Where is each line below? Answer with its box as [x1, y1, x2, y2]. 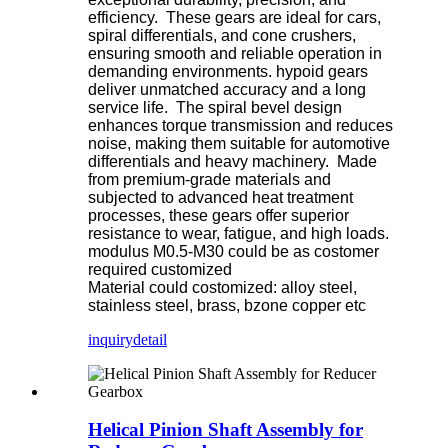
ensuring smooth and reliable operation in [88, 44, 382, 62]
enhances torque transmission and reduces [88, 116, 393, 134]
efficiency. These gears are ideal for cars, [88, 8, 381, 26]
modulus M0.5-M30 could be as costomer [88, 242, 379, 260]
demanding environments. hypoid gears [88, 62, 368, 80]
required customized [88, 260, 232, 278]
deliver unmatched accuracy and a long [88, 80, 366, 98]
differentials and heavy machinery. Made [88, 152, 377, 170]
